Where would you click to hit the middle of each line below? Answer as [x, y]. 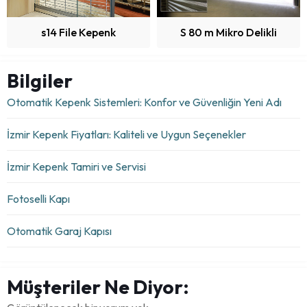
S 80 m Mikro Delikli [229, 33]
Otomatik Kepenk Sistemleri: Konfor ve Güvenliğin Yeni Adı [144, 102]
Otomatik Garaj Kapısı [59, 231]
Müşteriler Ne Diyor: [98, 287]
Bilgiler [40, 81]
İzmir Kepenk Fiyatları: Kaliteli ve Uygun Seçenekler [126, 135]
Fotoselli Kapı [38, 199]
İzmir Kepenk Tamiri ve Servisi [76, 167]
